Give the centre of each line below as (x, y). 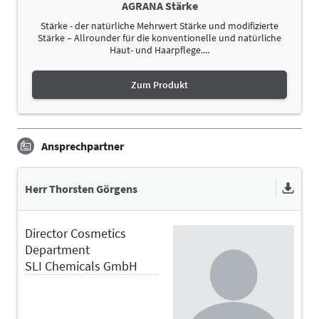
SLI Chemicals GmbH (81, 266)
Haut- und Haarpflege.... (159, 49)
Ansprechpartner (83, 146)
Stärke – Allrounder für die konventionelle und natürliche (159, 37)
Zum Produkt (159, 84)
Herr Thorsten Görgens (81, 189)
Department (57, 249)
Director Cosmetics (75, 233)
